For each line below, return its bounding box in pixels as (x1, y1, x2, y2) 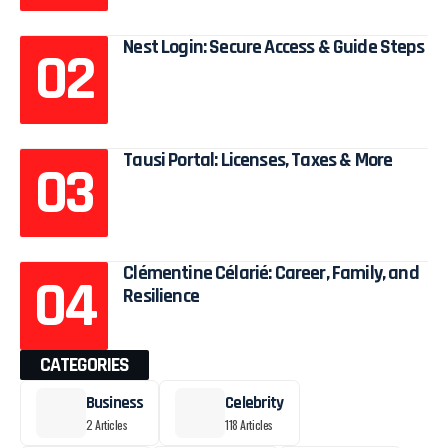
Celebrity (225, 391, 284, 414)
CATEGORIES (40, 352, 129, 379)
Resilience (123, 283, 199, 310)
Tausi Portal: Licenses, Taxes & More (123, 147, 393, 173)
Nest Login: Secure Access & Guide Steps (123, 33, 424, 60)
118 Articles (225, 415, 273, 433)
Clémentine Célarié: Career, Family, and (123, 260, 419, 287)
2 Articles (86, 415, 128, 433)
